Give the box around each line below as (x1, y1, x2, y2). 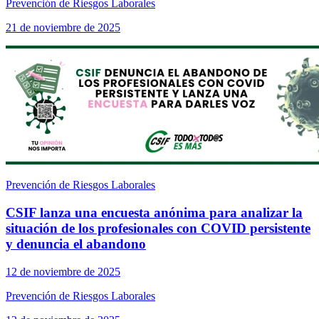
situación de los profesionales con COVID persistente (6, 221, 310, 236)
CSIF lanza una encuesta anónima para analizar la (6, 205, 303, 221)
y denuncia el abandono (6, 236, 146, 252)
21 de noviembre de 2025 (6, 21, 120, 34)
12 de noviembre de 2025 (6, 265, 120, 278)
